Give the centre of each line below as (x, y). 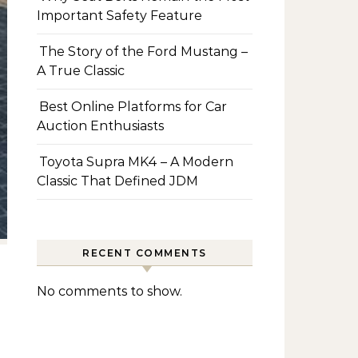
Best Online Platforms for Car (133, 107)
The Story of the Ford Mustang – (143, 52)
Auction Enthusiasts (100, 126)
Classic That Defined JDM (117, 181)
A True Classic (81, 71)
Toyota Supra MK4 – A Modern (136, 162)
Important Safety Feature (119, 16)
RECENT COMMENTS (145, 253)
